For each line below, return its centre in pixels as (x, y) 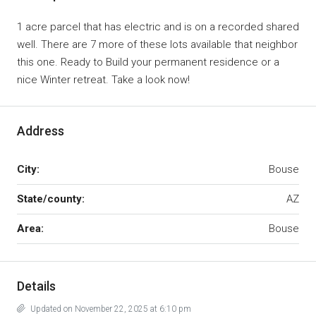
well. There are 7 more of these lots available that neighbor (157, 44)
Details (36, 286)
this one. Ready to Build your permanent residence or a (148, 62)
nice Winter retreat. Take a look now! (103, 79)
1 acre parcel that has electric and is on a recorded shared (158, 26)
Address (41, 130)
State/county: (51, 199)
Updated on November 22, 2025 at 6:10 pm (110, 309)
